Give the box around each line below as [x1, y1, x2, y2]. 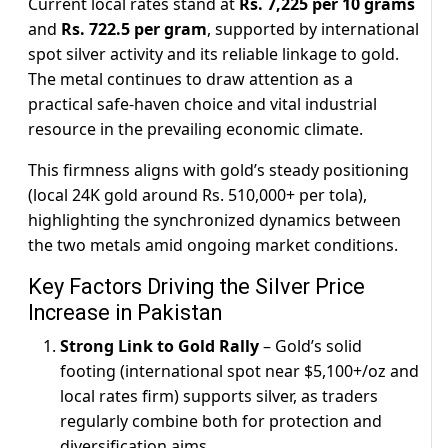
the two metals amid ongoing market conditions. [28, 234, 398, 257]
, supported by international [207, 18, 419, 41]
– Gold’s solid [259, 335, 362, 358]
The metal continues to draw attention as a [28, 68, 353, 91]
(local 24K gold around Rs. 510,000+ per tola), [28, 184, 367, 207]
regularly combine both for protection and [60, 410, 382, 433]
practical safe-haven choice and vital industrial [28, 93, 377, 116]
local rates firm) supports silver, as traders [60, 385, 378, 408]
